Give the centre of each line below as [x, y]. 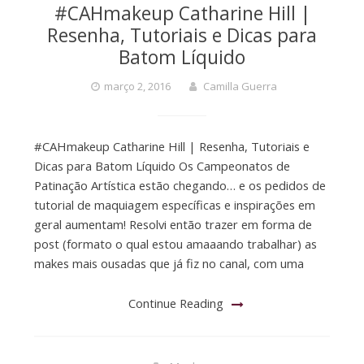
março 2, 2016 [137, 86]
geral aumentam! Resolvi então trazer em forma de [173, 224]
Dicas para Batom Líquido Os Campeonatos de [162, 165]
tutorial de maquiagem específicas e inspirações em [174, 204]
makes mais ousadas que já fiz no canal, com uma [169, 263]
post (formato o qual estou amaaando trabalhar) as [175, 243]
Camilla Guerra [240, 86]
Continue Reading [176, 303]
